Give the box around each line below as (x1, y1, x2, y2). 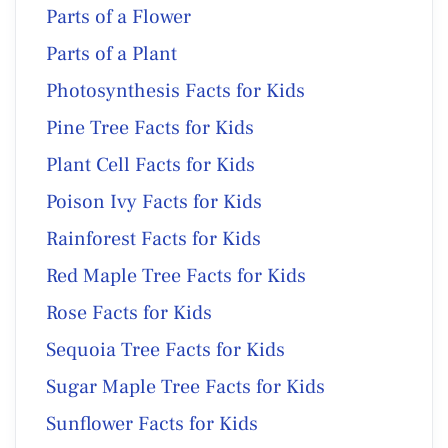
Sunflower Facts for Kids (46, 410, 258, 437)
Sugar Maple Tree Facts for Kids (46, 373, 325, 400)
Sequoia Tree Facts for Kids (46, 336, 285, 363)
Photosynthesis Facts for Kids (46, 77, 305, 104)
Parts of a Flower (46, 3, 191, 30)
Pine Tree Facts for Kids (46, 114, 254, 141)
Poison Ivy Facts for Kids (46, 188, 262, 215)
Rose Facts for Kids (46, 299, 212, 326)
